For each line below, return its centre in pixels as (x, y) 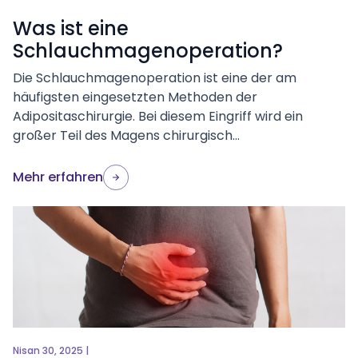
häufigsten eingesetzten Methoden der (135, 97)
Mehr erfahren (58, 177)
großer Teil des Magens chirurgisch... (126, 135)
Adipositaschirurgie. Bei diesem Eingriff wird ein (158, 116)
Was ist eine (71, 28)
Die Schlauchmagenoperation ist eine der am (155, 78)
